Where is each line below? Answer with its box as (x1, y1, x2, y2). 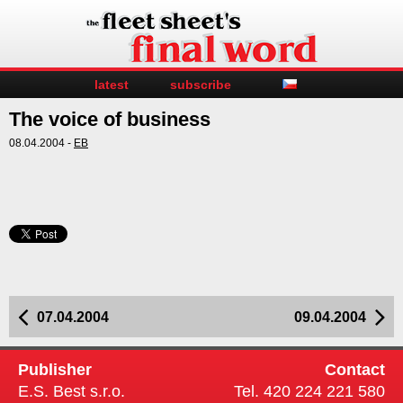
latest (94, 77, 129, 92)
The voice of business (9, 108, 210, 130)
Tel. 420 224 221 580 (234, 382, 385, 401)
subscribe (169, 77, 231, 92)
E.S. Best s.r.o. (18, 382, 125, 401)
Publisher (18, 361, 92, 380)
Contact (325, 361, 385, 380)
